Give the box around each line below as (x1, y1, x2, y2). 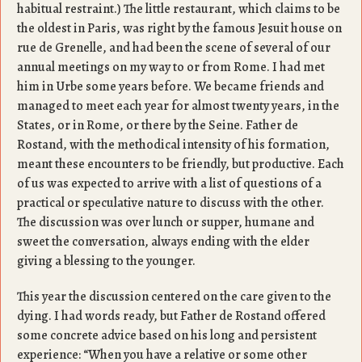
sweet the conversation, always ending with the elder (17, 233, 309, 250)
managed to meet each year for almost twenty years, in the (17, 97, 339, 115)
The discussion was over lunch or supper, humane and (17, 213, 314, 231)
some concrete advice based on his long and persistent (17, 326, 317, 344)
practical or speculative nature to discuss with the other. (17, 194, 324, 212)
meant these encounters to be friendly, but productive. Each (17, 155, 344, 173)
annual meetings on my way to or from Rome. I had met (17, 58, 325, 76)
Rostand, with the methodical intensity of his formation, (17, 136, 330, 154)
